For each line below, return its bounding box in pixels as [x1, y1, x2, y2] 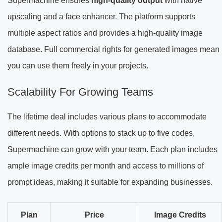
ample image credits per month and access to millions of [7, 162, 204, 170]
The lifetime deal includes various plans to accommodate [7, 112, 207, 121]
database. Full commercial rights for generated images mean [7, 45, 220, 54]
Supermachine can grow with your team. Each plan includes [7, 145, 218, 154]
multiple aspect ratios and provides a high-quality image [7, 29, 203, 38]
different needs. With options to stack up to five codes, [7, 129, 195, 138]
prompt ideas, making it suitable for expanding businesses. [7, 178, 213, 187]
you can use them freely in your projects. [7, 61, 148, 70]
